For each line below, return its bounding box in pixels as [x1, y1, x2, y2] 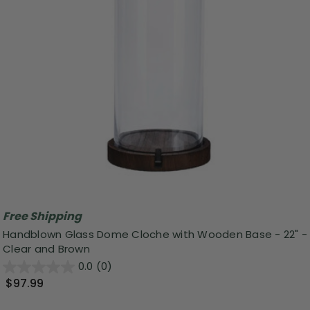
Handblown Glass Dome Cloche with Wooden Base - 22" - [3, 226, 307, 241]
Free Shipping [3, 208, 82, 225]
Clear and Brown [3, 241, 90, 256]
